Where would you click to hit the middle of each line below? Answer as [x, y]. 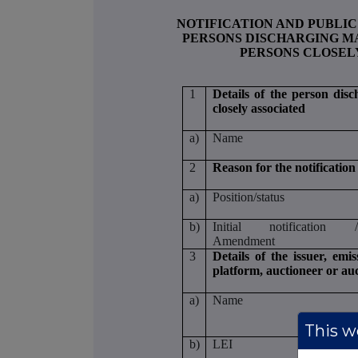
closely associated [259, 108]
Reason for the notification [284, 167]
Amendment [243, 241]
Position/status [248, 197]
